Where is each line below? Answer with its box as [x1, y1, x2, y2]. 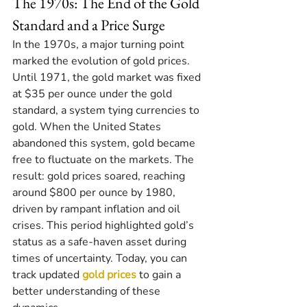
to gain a [136, 267, 184, 283]
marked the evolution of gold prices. [12, 53, 193, 69]
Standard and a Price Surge [12, 15, 165, 36]
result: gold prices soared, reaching [12, 169, 188, 184]
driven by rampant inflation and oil [12, 201, 183, 217]
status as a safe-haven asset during [12, 234, 189, 250]
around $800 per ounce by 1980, [12, 185, 178, 201]
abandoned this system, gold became [12, 136, 198, 151]
